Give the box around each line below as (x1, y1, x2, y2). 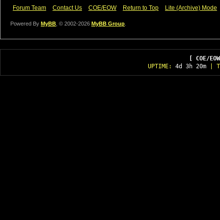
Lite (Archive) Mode (165, 4, 217, 11)
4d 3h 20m (175, 63, 206, 70)
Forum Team (13, 4, 46, 11)
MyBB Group (91, 21, 125, 27)
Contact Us (53, 4, 82, 11)
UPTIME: (148, 63, 175, 70)
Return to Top (123, 4, 159, 11)
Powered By (10, 21, 41, 27)
